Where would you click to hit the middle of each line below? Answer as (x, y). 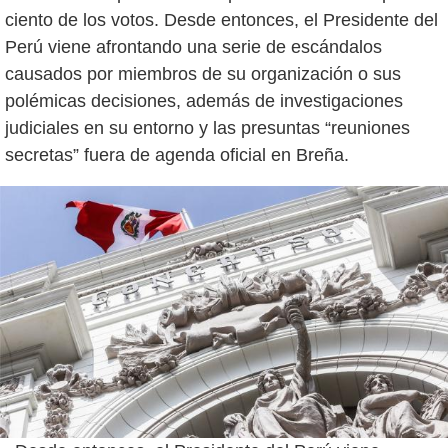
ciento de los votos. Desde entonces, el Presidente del (221, 20)
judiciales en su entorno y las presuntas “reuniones (207, 128)
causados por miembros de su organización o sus (203, 74)
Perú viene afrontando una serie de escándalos (193, 47)
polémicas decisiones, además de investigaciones (204, 101)
